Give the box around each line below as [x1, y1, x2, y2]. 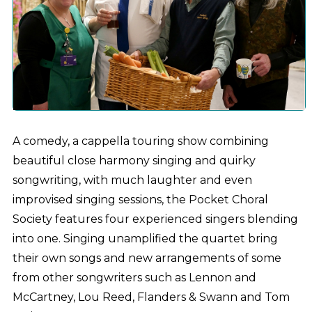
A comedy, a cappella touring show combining [12, 134, 269, 148]
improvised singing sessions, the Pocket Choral [12, 192, 268, 206]
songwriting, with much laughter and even [12, 173, 252, 187]
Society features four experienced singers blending [12, 212, 298, 226]
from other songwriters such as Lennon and [12, 270, 256, 284]
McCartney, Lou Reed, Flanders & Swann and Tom [12, 290, 290, 304]
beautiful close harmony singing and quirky [12, 153, 256, 167]
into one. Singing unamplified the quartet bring [12, 231, 278, 245]
